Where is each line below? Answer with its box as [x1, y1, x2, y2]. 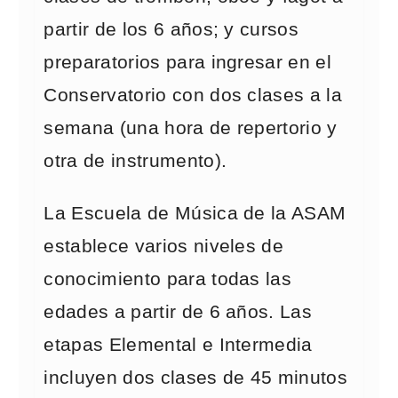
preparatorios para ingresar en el [44, 52, 332, 73]
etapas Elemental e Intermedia [44, 334, 313, 355]
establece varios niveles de [44, 235, 284, 257]
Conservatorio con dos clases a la [44, 84, 343, 106]
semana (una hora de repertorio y [44, 117, 338, 139]
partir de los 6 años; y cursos [44, 19, 299, 40]
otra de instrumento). [44, 150, 227, 171]
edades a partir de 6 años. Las [44, 301, 313, 322]
